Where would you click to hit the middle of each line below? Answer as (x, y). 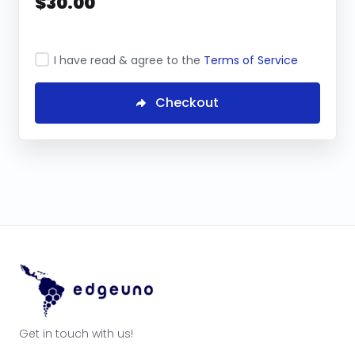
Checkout (187, 103)
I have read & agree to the (129, 60)
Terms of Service (251, 60)
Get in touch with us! (76, 334)
